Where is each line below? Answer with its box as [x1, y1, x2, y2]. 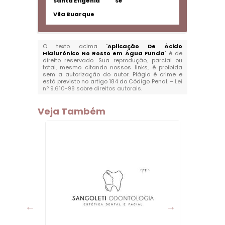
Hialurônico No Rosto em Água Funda [42, 49, 165, 57]
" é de [164, 49, 183, 57]
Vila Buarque [53, 10, 94, 18]
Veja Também [37, 105, 105, 118]
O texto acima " [42, 42, 108, 50]
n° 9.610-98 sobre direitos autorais [42, 84, 141, 92]
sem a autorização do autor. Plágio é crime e [42, 70, 183, 78]
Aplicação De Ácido [107, 42, 183, 50]
